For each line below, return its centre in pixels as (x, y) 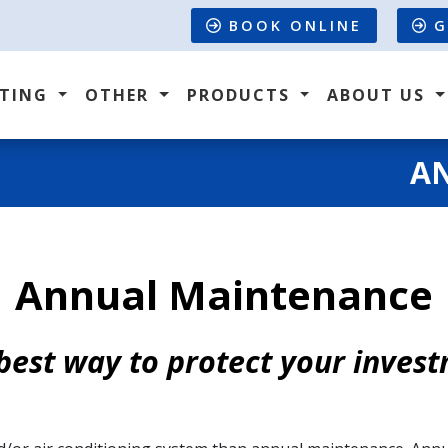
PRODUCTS (241, 95)
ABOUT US (379, 95)
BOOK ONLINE (295, 25)
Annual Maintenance (224, 294)
